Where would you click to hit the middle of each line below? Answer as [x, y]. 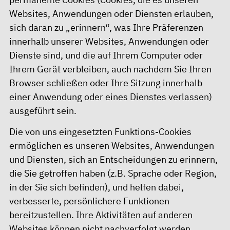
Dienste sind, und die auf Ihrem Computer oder [106, 55]
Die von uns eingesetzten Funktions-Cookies [100, 131]
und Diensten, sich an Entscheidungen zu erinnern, [113, 159]
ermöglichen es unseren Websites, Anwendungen [112, 145]
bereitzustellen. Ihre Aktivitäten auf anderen [101, 215]
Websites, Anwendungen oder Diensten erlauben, [111, 14]
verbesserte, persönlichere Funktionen [89, 201]
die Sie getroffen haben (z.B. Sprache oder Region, [113, 173]
